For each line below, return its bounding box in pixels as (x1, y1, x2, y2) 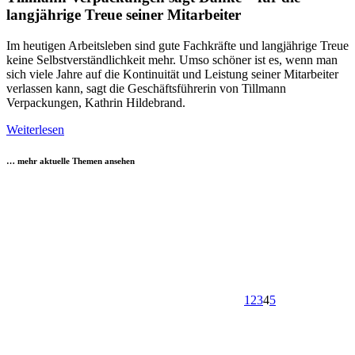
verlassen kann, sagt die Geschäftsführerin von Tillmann (6, 81, 286, 95)
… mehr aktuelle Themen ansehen (6, 156, 135, 166)
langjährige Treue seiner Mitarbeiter (6, 6, 241, 23)
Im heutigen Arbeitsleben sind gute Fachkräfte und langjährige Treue (6, 38, 349, 52)
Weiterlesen (6, 122, 64, 136)
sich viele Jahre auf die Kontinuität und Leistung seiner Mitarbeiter (6, 67, 338, 81)
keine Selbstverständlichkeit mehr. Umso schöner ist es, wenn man (6, 52, 338, 67)
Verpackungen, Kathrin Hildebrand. (6, 95, 185, 109)
